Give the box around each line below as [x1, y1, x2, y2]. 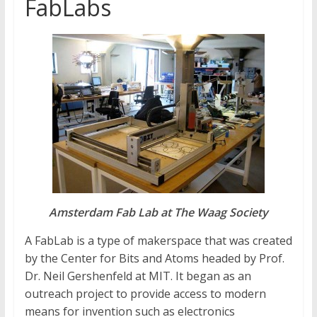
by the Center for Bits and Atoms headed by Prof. [24, 250, 284, 267]
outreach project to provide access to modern [24, 286, 266, 302]
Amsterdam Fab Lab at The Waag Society [48, 204, 268, 221]
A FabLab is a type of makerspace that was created [24, 233, 292, 249]
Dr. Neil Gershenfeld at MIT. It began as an [24, 268, 251, 284]
